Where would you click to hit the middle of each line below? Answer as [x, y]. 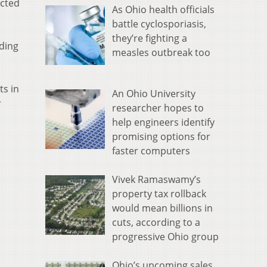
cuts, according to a [156, 223]
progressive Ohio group [165, 237]
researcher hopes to [158, 108]
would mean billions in [162, 208]
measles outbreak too [161, 53]
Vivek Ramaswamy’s [156, 180]
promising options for [161, 137]
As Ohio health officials [163, 10]
